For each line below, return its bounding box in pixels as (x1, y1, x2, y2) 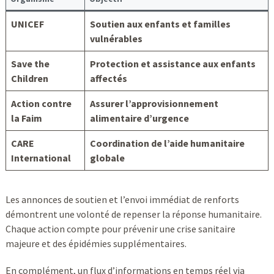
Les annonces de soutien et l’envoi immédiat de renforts (5, 193, 239, 206)
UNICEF (10, 18, 44, 31)
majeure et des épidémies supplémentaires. (5, 237, 187, 250)
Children (10, 72, 48, 85)
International (10, 152, 71, 165)
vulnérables (89, 32, 143, 45)
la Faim (10, 112, 42, 125)
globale (89, 152, 125, 165)
